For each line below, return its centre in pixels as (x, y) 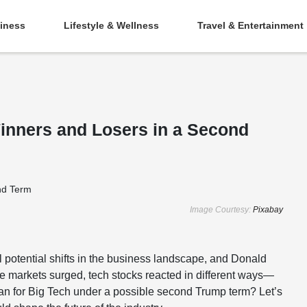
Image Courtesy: (221, 209)
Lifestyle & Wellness (111, 25)
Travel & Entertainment (250, 25)
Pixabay (268, 209)
